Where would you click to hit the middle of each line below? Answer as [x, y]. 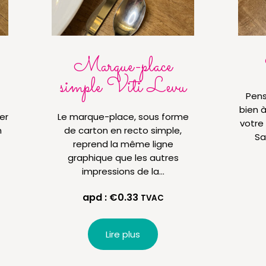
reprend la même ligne [123, 144]
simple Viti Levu [123, 88]
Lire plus [123, 235]
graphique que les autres [123, 158]
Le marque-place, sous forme [123, 117]
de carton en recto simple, [123, 131]
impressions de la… [123, 172]
